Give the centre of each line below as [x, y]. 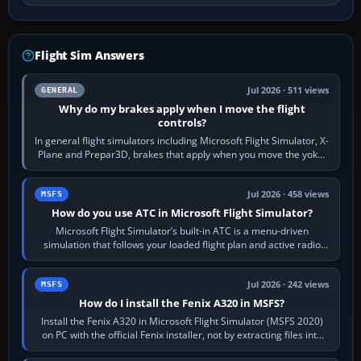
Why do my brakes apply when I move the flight [182, 108]
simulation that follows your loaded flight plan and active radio [182, 244]
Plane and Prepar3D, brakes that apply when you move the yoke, [182, 154]
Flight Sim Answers [89, 55]
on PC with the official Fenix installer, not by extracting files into [182, 334]
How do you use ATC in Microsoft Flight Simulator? [182, 212]
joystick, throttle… [182, 168]
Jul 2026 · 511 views [288, 90]
